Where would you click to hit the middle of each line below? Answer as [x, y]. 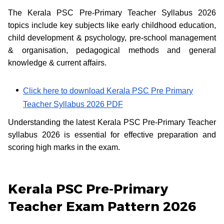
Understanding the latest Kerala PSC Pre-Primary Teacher [112, 122]
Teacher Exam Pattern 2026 [102, 206]
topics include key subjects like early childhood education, [112, 25]
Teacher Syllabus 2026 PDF [73, 104]
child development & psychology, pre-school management [112, 37]
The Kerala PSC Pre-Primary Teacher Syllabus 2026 [112, 12]
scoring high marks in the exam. [64, 147]
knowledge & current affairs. [58, 62]
